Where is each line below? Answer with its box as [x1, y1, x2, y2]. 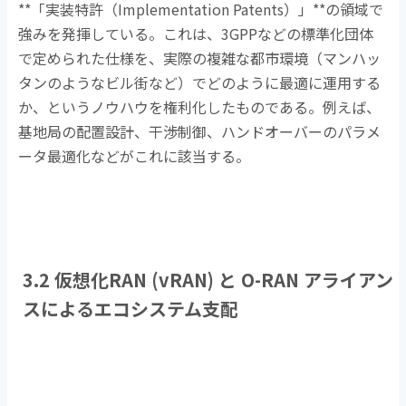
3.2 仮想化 [23, 266, 109, 294]
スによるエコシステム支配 [23, 295, 238, 323]
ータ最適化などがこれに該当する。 [18, 145, 251, 168]
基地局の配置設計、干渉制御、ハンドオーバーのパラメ [18, 121, 382, 143]
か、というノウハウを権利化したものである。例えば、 [18, 96, 382, 119]
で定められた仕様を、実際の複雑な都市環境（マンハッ [18, 47, 382, 70]
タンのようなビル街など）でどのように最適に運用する [18, 72, 382, 94]
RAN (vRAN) [109, 266, 218, 294]
